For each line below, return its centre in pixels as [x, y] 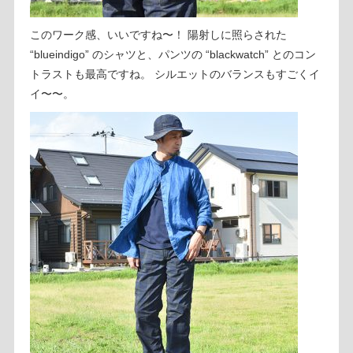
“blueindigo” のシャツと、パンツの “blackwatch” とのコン [173, 54]
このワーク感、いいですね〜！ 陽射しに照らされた [158, 34]
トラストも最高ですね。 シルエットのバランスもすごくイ [175, 74]
